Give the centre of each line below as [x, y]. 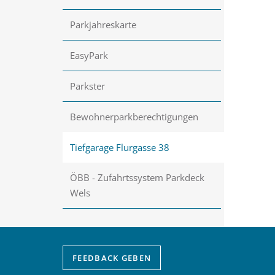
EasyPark [89, 55]
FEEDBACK [96, 258]
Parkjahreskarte [103, 25]
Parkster [87, 86]
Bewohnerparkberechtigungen [134, 117]
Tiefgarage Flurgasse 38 [120, 147]
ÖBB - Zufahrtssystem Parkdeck [137, 177]
